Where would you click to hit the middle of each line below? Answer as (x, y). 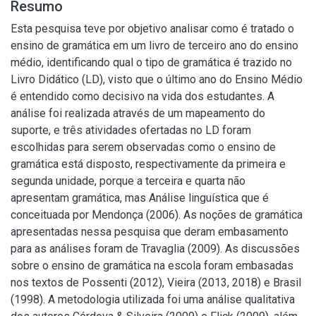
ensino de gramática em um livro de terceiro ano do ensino (154, 45)
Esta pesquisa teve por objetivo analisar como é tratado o (152, 29)
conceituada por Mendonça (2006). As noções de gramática (157, 215)
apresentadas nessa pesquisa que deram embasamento (150, 232)
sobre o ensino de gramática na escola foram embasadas (152, 266)
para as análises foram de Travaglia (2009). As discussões (155, 249)
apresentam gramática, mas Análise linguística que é (140, 198)
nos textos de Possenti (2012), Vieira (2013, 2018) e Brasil (156, 282)
